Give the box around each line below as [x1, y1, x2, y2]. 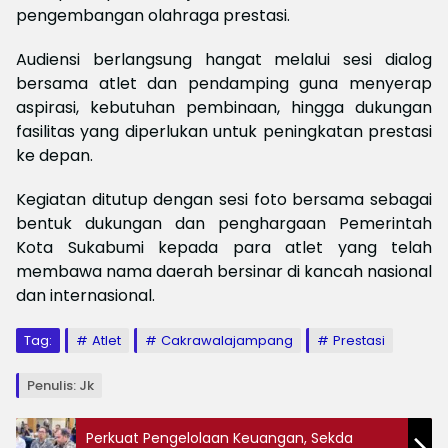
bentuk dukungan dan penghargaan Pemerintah [16, 212, 432, 235]
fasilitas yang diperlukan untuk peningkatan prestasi [16, 120, 432, 143]
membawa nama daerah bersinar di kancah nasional [16, 260, 432, 283]
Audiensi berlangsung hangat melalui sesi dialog [16, 48, 432, 71]
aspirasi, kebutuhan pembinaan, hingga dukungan [16, 96, 432, 119]
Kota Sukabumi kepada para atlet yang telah [16, 236, 432, 259]
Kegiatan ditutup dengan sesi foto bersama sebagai [16, 188, 432, 211]
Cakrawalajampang [161, 331, 293, 350]
